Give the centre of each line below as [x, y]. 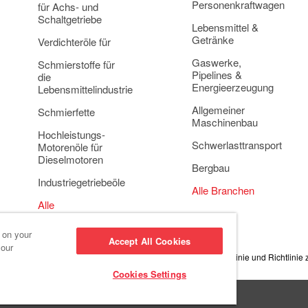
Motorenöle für [70, 147]
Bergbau [211, 167]
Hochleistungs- [71, 134]
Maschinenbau [225, 122]
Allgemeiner [218, 110]
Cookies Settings [149, 274]
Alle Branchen [223, 190]
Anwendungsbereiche [86, 217]
